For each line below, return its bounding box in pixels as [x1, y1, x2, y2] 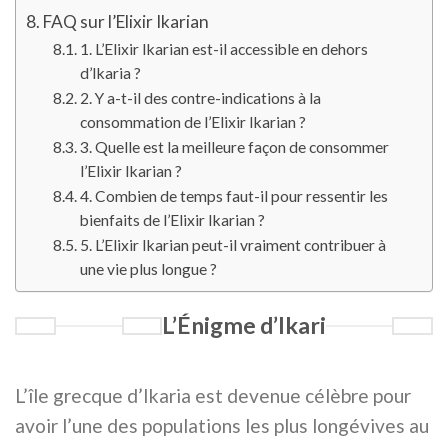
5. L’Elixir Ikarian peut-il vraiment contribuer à [80, 236, 387, 255]
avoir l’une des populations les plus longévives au [15, 413, 429, 437]
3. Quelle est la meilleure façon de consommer [80, 138, 390, 157]
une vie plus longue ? [80, 260, 218, 279]
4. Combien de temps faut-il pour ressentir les [80, 187, 389, 206]
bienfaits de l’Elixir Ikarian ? [80, 211, 266, 230]
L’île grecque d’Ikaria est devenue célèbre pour [15, 383, 411, 407]
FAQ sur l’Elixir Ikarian [43, 11, 210, 33]
